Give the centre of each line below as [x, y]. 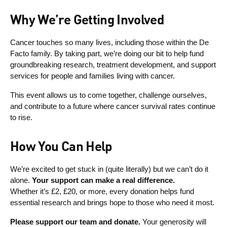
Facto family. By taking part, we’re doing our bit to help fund [107, 53]
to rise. [21, 117]
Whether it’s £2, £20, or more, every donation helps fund [102, 191]
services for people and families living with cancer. [92, 75]
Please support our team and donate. [75, 221]
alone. [21, 180]
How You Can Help [61, 147]
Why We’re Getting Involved [87, 21]
